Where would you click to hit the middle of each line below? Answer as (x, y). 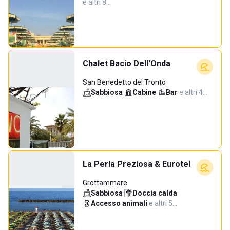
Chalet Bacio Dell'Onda (127, 63)
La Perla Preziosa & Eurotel (137, 164)
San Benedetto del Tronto (124, 82)
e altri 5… (163, 203)
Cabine (144, 92)
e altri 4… (193, 92)
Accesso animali (119, 203)
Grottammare (105, 183)
